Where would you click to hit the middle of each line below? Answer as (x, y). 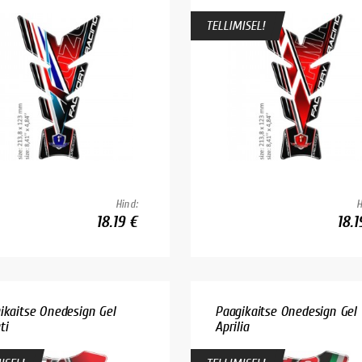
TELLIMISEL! (236, 25)
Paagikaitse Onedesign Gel (286, 311)
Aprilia (232, 326)
